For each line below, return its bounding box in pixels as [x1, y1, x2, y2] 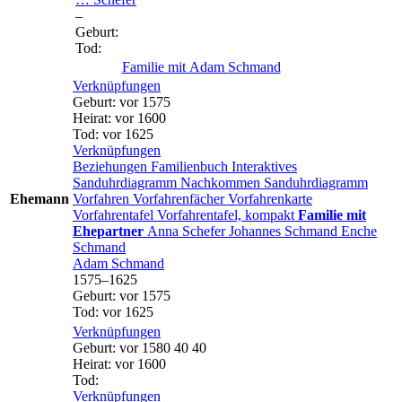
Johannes [229, 223, 284, 239]
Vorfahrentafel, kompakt [157, 206, 298, 223]
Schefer [182, 223, 225, 239]
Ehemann [10, 190, 69, 206]
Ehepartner [73, 223, 144, 239]
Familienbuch [151, 158, 232, 174]
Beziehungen [73, 158, 151, 174]
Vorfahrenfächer [133, 190, 228, 206]
